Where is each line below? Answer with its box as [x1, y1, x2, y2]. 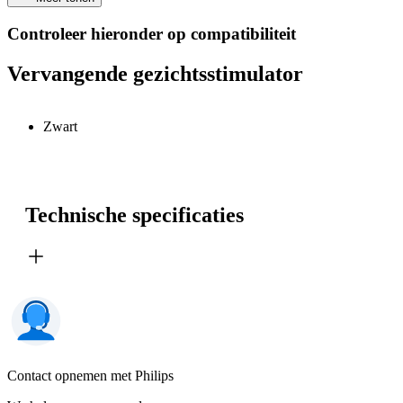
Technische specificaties [25, 202, 244, 227]
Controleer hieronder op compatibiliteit [7, 24, 296, 43]
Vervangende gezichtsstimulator [7, 61, 303, 85]
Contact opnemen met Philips [7, 367, 174, 383]
